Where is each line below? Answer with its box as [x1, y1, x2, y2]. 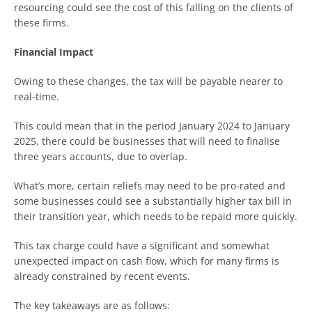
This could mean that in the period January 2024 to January [14, 118, 290, 132]
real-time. [14, 89, 59, 103]
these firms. [14, 15, 69, 29]
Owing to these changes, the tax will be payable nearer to [14, 74, 283, 88]
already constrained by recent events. [14, 269, 190, 283]
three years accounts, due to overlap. [14, 149, 187, 163]
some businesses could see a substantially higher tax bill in [14, 194, 292, 208]
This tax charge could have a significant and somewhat [14, 238, 270, 252]
